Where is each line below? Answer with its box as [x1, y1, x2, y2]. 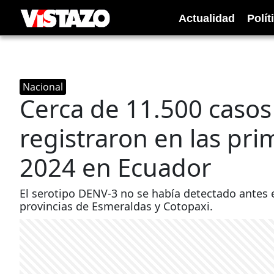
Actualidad [179, 12, 235, 24]
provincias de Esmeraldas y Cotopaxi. [20, 199, 213, 213]
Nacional [23, 80, 63, 94]
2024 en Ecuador [20, 150, 212, 184]
